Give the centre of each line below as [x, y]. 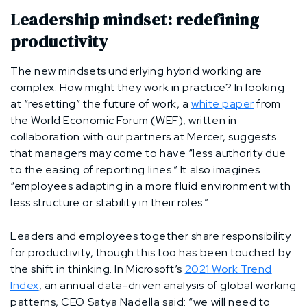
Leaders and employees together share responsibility [151, 236]
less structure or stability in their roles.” [110, 202]
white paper [222, 103]
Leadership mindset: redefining [135, 19]
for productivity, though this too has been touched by [151, 252]
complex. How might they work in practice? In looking [148, 87]
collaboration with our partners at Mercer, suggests [144, 136]
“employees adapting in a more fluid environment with [151, 186]
